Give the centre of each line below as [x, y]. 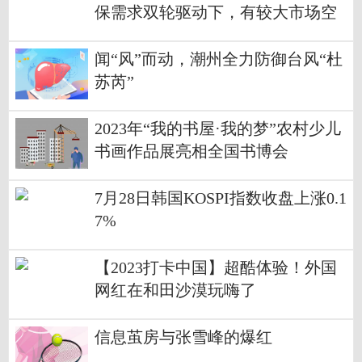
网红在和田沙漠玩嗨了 [175, 290]
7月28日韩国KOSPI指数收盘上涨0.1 [221, 198]
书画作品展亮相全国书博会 [192, 151]
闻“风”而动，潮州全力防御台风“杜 [219, 59]
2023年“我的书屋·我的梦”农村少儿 [218, 128]
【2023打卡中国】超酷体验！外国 [216, 267]
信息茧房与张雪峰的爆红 [183, 337]
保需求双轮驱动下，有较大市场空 [216, 12]
